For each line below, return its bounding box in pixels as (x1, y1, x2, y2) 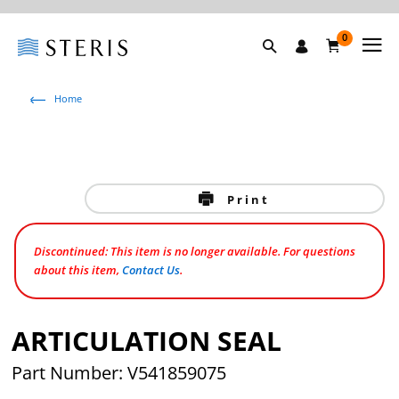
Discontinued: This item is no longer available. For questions (34, 243, 356, 259)
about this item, (34, 262, 123, 278)
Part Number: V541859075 (12, 361, 227, 385)
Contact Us (122, 262, 181, 278)
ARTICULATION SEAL (12, 322, 282, 359)
